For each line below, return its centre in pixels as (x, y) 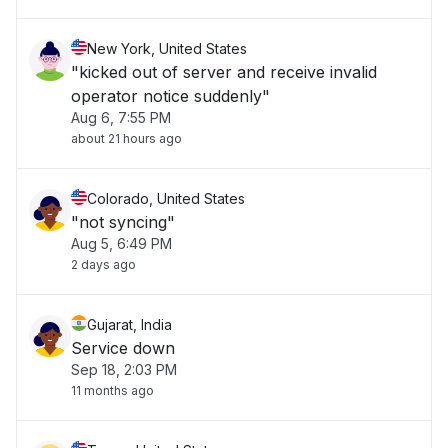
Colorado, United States (166, 198)
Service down (123, 348)
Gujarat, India (129, 324)
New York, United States (167, 48)
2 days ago (103, 264)
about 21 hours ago (126, 138)
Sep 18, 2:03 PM (124, 369)
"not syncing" (123, 222)
